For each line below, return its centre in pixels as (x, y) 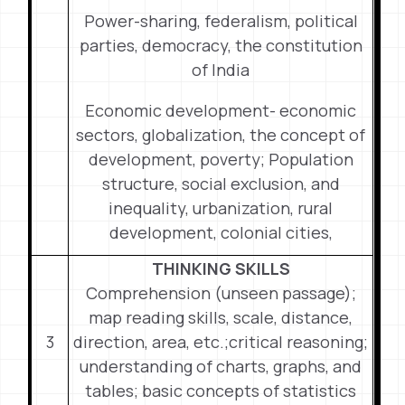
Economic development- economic (221, 110)
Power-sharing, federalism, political (221, 21)
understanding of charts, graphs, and (221, 366)
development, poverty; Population (221, 159)
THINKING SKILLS (221, 268)
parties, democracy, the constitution (221, 45)
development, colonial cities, (221, 232)
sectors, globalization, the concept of (221, 135)
